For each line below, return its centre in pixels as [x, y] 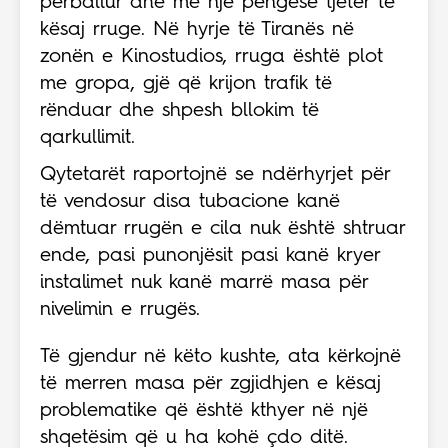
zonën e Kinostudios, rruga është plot [211, 57]
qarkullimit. [87, 138]
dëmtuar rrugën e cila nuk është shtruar [222, 229]
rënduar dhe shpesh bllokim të [179, 111]
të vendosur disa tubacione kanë [190, 202]
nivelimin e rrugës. [120, 310]
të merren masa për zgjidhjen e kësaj [210, 384]
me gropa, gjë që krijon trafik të [186, 84]
